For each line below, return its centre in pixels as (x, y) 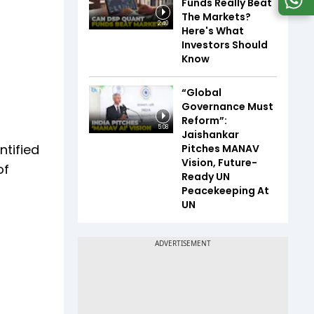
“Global (202, 93)
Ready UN (206, 177)
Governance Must (227, 107)
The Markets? (216, 17)
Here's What (213, 31)
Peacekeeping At (225, 191)
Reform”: (204, 121)
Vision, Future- (219, 163)
